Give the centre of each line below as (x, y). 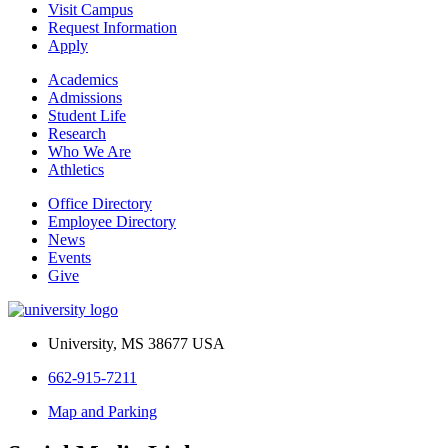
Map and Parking (102, 412)
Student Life (87, 116)
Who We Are (89, 152)
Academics (83, 80)
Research (77, 134)
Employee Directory (112, 222)
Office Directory (100, 204)
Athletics (76, 170)
